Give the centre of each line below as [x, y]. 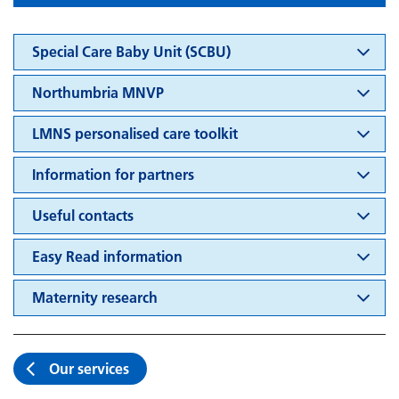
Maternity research [95, 297]
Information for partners [113, 174]
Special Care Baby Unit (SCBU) [131, 51]
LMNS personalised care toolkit [135, 133]
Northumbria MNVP [98, 92]
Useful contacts [83, 215]
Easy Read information [107, 256]
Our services [89, 368]
